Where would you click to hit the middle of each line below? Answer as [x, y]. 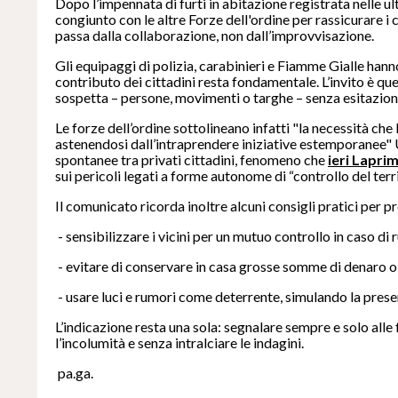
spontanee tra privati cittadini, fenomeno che [191, 160]
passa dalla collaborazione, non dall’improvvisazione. [215, 36]
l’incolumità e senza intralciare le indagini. [179, 343]
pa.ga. [74, 373]
